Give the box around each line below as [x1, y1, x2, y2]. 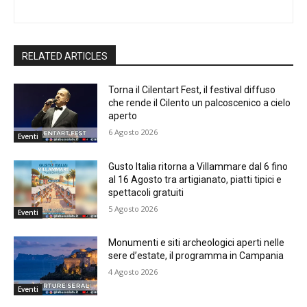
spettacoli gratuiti [108, 186, 184, 198]
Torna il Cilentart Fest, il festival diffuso [108, 84, 276, 96]
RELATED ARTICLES [22, 51, 108, 62]
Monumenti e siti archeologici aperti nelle [108, 237, 285, 249]
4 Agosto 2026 [108, 267, 158, 278]
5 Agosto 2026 [108, 203, 158, 214]
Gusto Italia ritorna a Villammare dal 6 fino [108, 160, 288, 172]
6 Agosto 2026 [108, 127, 158, 138]
